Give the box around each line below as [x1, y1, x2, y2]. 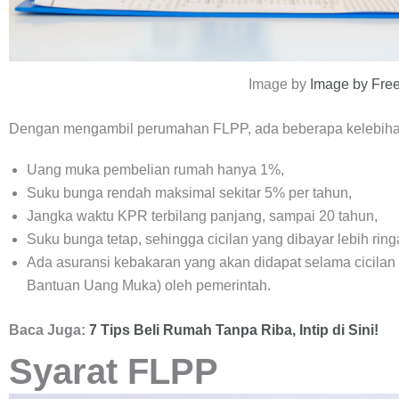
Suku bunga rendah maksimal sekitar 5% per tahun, [27, 184, 352, 200]
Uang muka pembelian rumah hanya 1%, [27, 161, 284, 177]
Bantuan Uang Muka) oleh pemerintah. [27, 277, 271, 293]
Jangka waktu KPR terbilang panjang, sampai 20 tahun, [27, 208, 378, 224]
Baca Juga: [9, 322, 89, 338]
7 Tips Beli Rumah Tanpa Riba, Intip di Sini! [89, 322, 379, 338]
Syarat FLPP [9, 351, 218, 391]
